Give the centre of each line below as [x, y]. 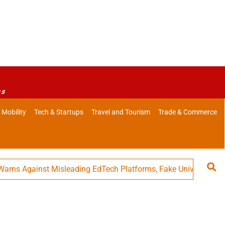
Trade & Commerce [188, 112]
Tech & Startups [59, 112]
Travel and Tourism [121, 112]
